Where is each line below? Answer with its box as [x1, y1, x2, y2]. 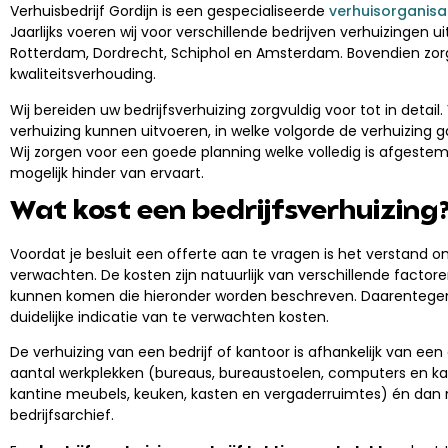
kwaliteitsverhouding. [10, 64, 156, 85]
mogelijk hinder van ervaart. [10, 162, 204, 183]
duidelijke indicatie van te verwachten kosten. [10, 306, 329, 327]
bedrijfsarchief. [10, 405, 114, 426]
